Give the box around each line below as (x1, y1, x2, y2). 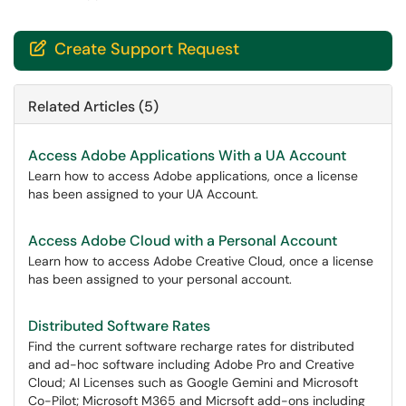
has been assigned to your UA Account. (28, 186, 258, 202)
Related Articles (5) (28, 97, 159, 116)
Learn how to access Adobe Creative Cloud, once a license (28, 253, 373, 269)
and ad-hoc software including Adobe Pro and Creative (28, 356, 354, 372)
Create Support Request (50, 38, 239, 60)
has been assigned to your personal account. (28, 271, 292, 287)
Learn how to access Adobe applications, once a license (28, 168, 358, 184)
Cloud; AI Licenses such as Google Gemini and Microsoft (28, 374, 358, 391)
